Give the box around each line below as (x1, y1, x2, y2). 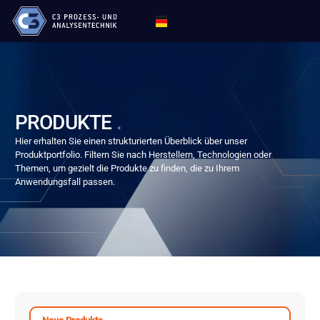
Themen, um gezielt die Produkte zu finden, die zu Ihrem (14, 162, 239, 174)
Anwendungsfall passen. (14, 176, 115, 187)
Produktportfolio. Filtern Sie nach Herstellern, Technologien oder (14, 149, 271, 160)
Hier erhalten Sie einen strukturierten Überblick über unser (14, 135, 247, 146)
